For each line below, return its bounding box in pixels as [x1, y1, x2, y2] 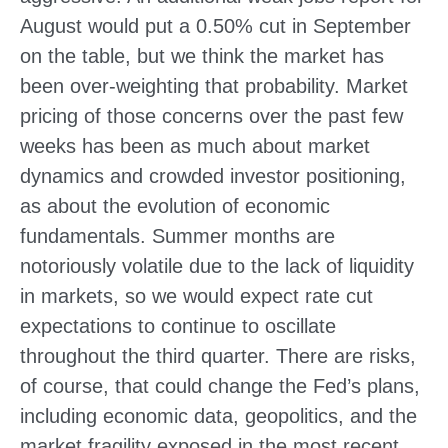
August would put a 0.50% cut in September [20, 14, 411, 37]
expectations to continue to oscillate [20, 314, 336, 337]
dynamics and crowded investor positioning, [20, 164, 406, 187]
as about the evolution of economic [20, 194, 330, 217]
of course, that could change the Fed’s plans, [20, 374, 420, 397]
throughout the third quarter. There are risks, [20, 344, 416, 367]
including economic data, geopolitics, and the [20, 404, 417, 427]
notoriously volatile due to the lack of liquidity [20, 254, 414, 277]
